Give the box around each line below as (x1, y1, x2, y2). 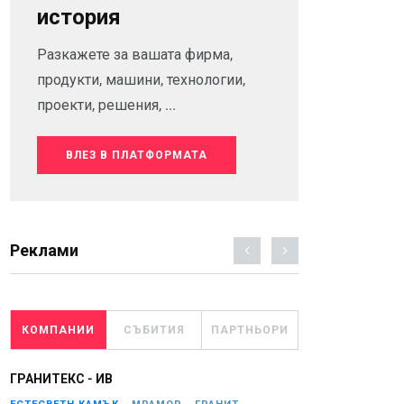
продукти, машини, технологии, (37, 71, 245, 88)
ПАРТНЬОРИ (211, 324, 289, 336)
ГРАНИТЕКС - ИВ (10, 372, 113, 386)
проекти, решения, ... (37, 96, 176, 114)
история (37, 5, 121, 30)
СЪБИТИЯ (123, 324, 185, 336)
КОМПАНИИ (22, 324, 95, 336)
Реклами (10, 241, 78, 260)
